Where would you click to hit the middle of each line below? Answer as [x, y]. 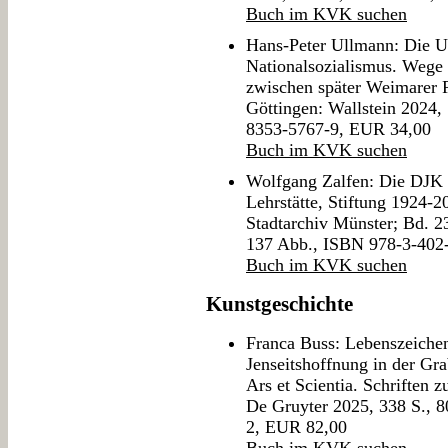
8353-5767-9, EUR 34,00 [338, 129]
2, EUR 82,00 [296, 427]
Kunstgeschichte [279, 304]
